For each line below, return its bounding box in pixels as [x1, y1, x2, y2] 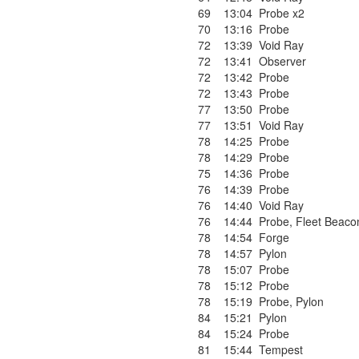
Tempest [259, 341, 303, 357]
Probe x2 [259, 5, 305, 21]
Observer [259, 53, 306, 69]
